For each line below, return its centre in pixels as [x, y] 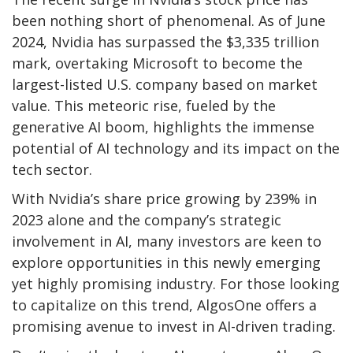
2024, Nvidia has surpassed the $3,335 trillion [165, 42]
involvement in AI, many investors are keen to [167, 242]
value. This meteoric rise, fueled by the [144, 106]
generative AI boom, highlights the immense [163, 127]
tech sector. [52, 170]
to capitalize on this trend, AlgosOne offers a [164, 305]
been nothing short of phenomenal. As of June [169, 21]
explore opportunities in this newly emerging [166, 263]
